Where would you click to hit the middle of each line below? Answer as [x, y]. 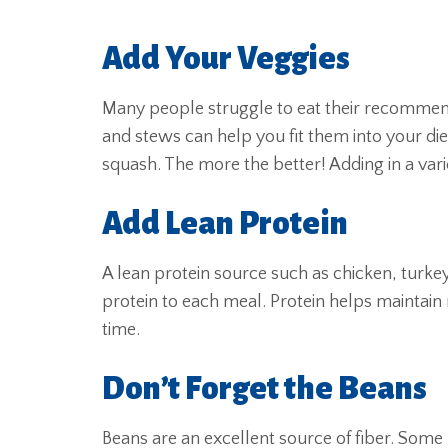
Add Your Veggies [226, 59]
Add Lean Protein [225, 224]
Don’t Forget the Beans [264, 389]
